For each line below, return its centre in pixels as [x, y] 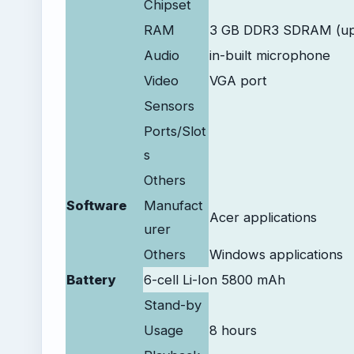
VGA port [238, 80]
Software [96, 205]
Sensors [169, 105]
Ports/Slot [175, 131]
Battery [91, 279]
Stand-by [173, 305]
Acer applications [263, 217]
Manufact [173, 205]
